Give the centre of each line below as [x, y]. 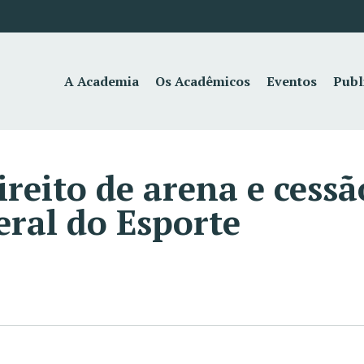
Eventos [292, 81]
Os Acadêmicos [203, 81]
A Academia [102, 81]
